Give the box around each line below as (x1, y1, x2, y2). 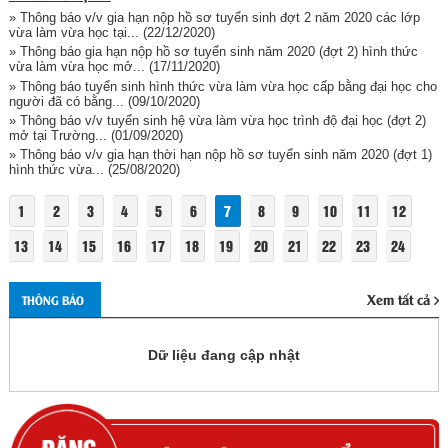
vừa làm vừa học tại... (8, 24, 139, 40)
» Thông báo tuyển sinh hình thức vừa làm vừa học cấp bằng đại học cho (8, 78, 437, 94)
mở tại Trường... (8, 128, 107, 144)
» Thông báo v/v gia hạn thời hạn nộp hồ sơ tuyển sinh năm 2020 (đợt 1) (8, 147, 432, 163)
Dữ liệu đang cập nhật (148, 346, 300, 363)
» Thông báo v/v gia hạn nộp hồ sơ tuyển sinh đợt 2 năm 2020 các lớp (8, 9, 420, 25)
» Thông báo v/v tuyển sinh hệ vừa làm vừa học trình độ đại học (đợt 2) (8, 113, 426, 129)
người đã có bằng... (8, 93, 124, 109)
